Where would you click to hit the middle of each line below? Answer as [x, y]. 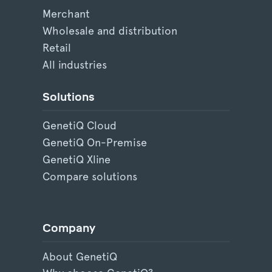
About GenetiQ [80, 256]
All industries [75, 65]
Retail [57, 48]
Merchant [66, 14]
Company [69, 228]
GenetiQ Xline [76, 159]
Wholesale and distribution [110, 31]
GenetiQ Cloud [80, 125]
